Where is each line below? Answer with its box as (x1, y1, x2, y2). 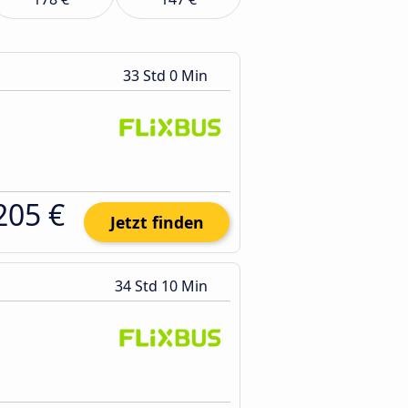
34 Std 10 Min (115, 276, 211, 296)
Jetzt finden (109, 211, 204, 233)
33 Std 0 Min (123, 66, 211, 86)
